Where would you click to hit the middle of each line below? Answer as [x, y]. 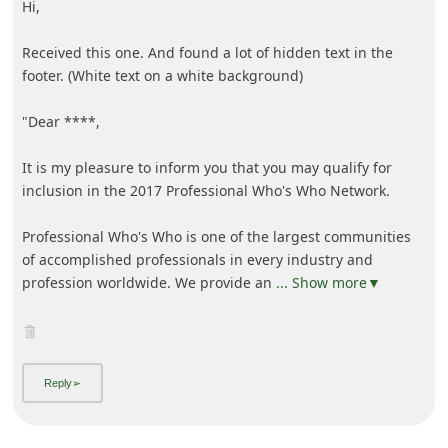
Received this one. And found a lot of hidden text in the [207, 53]
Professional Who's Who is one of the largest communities [216, 237]
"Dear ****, [60, 122]
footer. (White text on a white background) [162, 76]
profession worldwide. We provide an [148, 283]
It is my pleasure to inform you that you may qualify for [206, 168]
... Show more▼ [328, 283]
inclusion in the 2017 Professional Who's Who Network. [205, 191]
